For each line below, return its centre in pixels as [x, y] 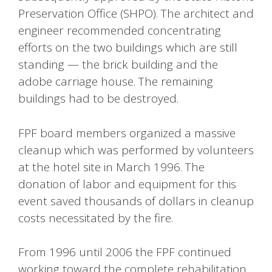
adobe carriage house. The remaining [116, 82]
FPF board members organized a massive [127, 133]
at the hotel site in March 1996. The [111, 167]
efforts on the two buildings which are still [128, 48]
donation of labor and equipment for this [127, 184]
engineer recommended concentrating [120, 31]
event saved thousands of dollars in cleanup [136, 201]
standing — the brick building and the [118, 65]
